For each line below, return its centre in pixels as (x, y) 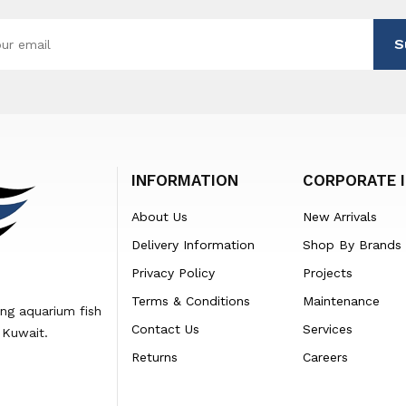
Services (327, 329)
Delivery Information (193, 244)
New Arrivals (339, 216)
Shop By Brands (352, 244)
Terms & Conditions (190, 300)
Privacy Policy (173, 272)
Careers (325, 357)
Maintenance (341, 300)
